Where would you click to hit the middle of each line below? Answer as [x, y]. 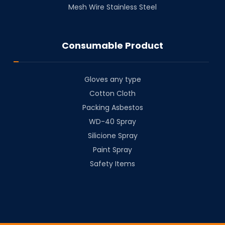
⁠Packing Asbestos [113, 108]
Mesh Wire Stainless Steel [113, 7]
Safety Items [113, 164]
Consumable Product [113, 46]
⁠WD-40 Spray [113, 122]
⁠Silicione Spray [113, 136]
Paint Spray [113, 150]
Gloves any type [113, 80]
